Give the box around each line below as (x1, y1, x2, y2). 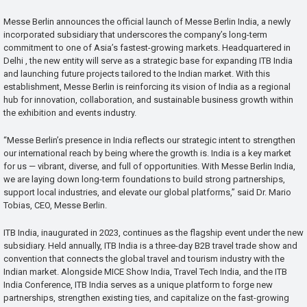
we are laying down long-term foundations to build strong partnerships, (3, 174, 285, 185)
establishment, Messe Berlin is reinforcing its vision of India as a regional (3, 82, 291, 93)
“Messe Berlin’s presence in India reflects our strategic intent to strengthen (3, 135, 295, 146)
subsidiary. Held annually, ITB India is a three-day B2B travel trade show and (3, 240, 297, 251)
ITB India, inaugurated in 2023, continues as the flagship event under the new (3, 227, 304, 238)
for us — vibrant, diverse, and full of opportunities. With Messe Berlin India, (3, 161, 295, 172)
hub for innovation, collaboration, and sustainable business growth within (3, 95, 293, 106)
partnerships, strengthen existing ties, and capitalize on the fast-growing (3, 292, 289, 303)
